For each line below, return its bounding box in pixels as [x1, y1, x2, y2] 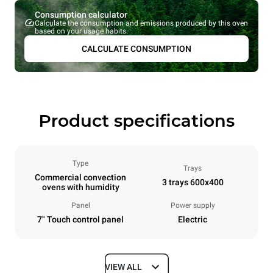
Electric [178, 214, 207, 225]
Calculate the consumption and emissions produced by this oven [34, 19, 248, 28]
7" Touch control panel [37, 214, 124, 225]
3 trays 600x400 [161, 177, 224, 188]
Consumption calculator [34, 10, 127, 20]
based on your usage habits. [34, 27, 128, 36]
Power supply [170, 201, 215, 210]
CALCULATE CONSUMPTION [82, 44, 191, 54]
